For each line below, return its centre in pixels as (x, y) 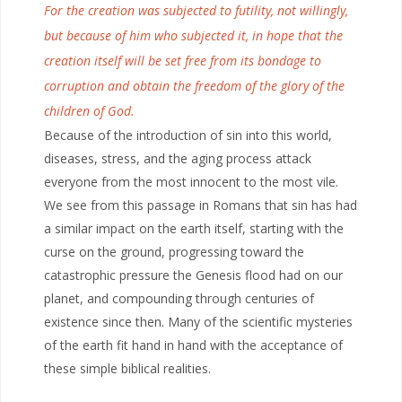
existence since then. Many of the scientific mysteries (198, 321)
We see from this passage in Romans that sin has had (201, 205)
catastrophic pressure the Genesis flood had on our (193, 275)
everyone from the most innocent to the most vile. (191, 181)
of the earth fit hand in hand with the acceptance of (193, 345)
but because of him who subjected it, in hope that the (193, 35)
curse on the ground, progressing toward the (174, 251)
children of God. (89, 110)
